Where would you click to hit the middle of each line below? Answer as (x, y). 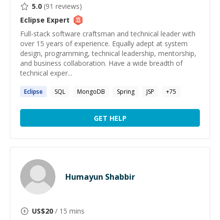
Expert (57, 20)
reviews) (68, 6)
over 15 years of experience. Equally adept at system (104, 43)
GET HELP (110, 118)
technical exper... (46, 73)
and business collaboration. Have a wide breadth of (101, 63)
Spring (126, 92)
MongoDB (91, 92)
